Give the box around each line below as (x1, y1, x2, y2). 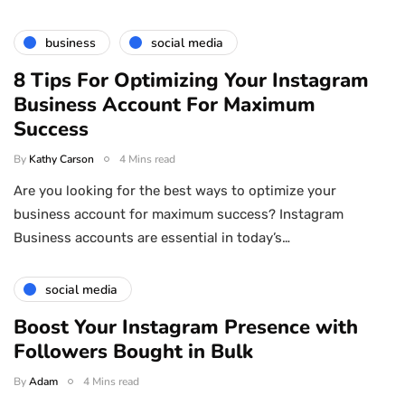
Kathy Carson (29, 152, 94, 167)
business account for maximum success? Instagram (14, 206, 344, 223)
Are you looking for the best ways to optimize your (14, 183, 336, 200)
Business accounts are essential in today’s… (14, 230, 290, 247)
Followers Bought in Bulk (14, 338, 253, 366)
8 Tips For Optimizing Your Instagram (14, 67, 369, 95)
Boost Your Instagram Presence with (14, 314, 358, 342)
